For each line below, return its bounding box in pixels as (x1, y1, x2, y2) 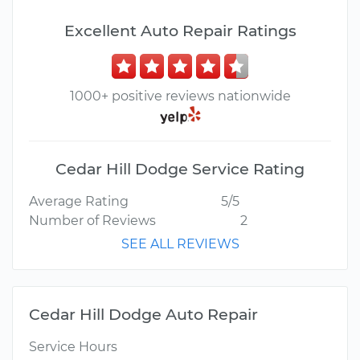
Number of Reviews (29, 213, 156, 229)
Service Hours (29, 339, 117, 355)
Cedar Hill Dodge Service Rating (55, 159, 305, 179)
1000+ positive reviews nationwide (69, 88, 291, 104)
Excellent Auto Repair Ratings (63, 21, 297, 40)
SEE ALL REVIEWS (121, 236, 239, 252)
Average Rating (29, 194, 129, 210)
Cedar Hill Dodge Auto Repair (29, 305, 258, 325)
